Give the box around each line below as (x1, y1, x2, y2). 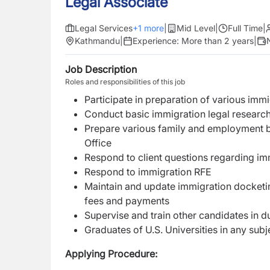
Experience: (133, 36, 181, 46)
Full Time (228, 23, 263, 33)
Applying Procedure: (65, 248, 157, 260)
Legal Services (75, 23, 133, 33)
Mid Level (177, 23, 215, 33)
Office (84, 137, 111, 149)
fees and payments (84, 195, 169, 207)
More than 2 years (181, 36, 254, 46)
